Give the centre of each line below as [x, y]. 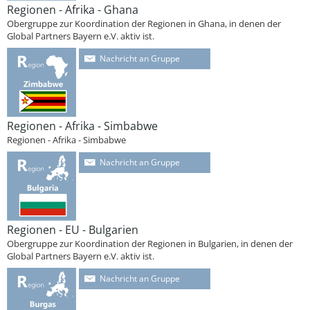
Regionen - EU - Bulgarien [73, 230]
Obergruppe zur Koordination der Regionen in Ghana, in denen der [144, 24]
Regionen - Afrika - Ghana [73, 10]
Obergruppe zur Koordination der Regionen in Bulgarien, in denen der [150, 244]
